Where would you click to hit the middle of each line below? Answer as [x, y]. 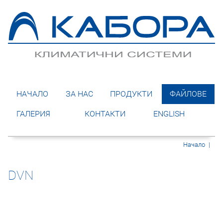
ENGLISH [169, 113]
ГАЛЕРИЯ [33, 113]
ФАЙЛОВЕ [188, 94]
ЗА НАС [79, 94]
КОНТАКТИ [105, 113]
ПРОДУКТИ [131, 94]
